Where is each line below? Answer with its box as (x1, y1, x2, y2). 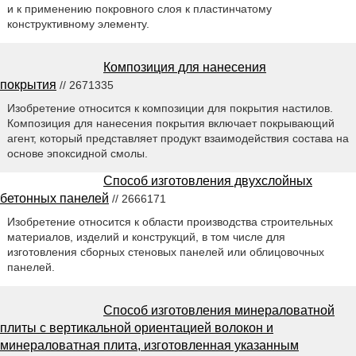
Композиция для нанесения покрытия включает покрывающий (6, 116, 335, 130)
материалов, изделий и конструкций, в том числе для (6, 230, 285, 243)
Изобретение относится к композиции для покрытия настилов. (6, 101, 333, 114)
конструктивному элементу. (6, 17, 149, 30)
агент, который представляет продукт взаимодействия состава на (6, 131, 349, 145)
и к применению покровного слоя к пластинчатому (6, 2, 272, 15)
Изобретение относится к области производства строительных (6, 215, 333, 228)
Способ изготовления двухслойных (103, 173, 312, 188)
